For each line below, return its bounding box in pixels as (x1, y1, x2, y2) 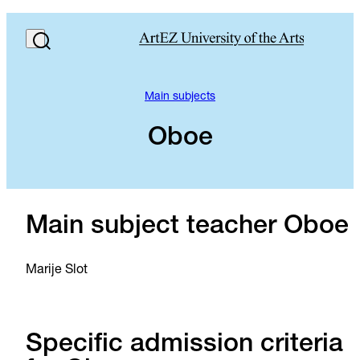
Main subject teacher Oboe (26, 214, 349, 240)
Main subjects (145, 91, 215, 103)
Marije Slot (26, 264, 88, 278)
